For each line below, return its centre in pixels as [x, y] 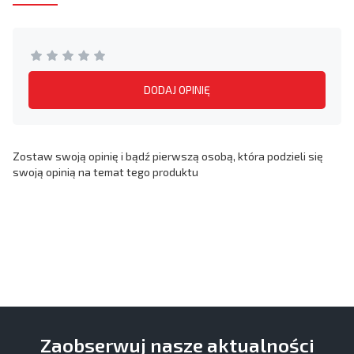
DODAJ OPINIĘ [177, 89]
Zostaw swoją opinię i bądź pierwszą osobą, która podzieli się [168, 156]
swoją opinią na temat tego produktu [105, 171]
